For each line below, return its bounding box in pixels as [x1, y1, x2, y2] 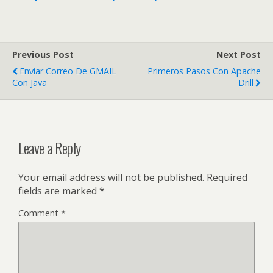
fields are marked [18, 183, 99, 197]
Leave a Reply [18, 136, 81, 158]
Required [207, 170, 247, 184]
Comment [18, 207, 61, 219]
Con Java [12, 77, 47, 89]
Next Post [216, 49, 261, 61]
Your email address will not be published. [18, 170, 204, 184]
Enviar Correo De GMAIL [19, 65, 116, 77]
